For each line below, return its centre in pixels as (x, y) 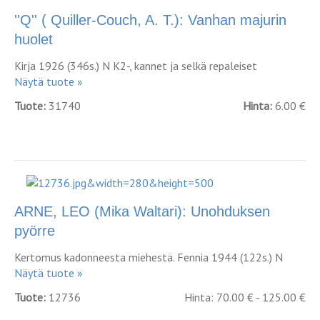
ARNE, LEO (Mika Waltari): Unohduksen (142, 211)
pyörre (35, 231)
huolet (34, 39)
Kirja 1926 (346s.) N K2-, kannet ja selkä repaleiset (136, 66)
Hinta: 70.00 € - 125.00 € (245, 297)
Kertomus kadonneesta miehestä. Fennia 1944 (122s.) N (149, 257)
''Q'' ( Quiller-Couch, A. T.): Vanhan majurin (150, 20)
